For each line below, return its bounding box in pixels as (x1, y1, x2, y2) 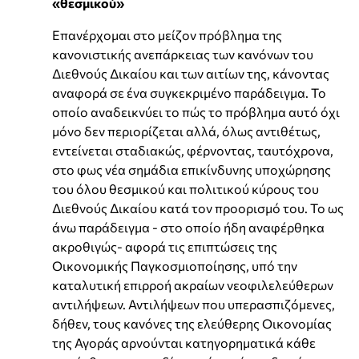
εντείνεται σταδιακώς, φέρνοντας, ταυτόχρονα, (52, 142, 333, 158)
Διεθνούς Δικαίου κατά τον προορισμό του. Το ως (52, 200, 344, 216)
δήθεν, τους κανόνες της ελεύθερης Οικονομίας (52, 315, 332, 331)
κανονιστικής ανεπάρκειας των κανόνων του (52, 46, 313, 62)
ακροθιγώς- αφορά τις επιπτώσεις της (52, 238, 277, 254)
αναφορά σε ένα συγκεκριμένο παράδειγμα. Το (52, 84, 326, 100)
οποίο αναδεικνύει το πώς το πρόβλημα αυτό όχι (52, 103, 340, 119)
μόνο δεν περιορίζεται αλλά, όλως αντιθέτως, (52, 123, 321, 139)
